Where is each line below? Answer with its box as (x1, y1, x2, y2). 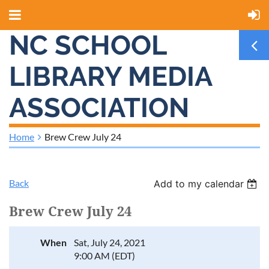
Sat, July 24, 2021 (74, 237, 145, 248)
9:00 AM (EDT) (74, 250, 135, 261)
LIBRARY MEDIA (9, 61, 212, 92)
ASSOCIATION (9, 92, 189, 124)
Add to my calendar (154, 178, 244, 190)
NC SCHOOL (9, 29, 166, 61)
